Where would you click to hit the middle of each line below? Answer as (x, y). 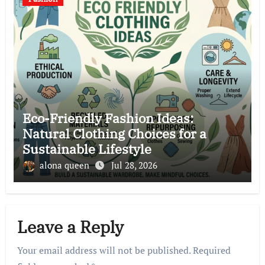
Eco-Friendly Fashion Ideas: (108, 118)
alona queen (65, 165)
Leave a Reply (71, 227)
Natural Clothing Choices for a (114, 133)
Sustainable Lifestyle (87, 148)
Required (212, 250)
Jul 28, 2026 (134, 165)
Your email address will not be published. (104, 250)
